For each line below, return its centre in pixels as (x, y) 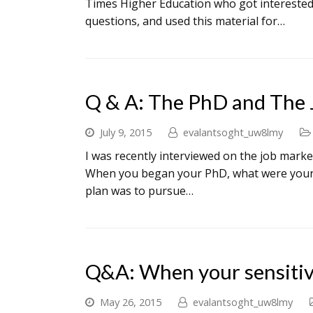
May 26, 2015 (131, 302)
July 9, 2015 (126, 132)
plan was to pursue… (139, 191)
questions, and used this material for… (185, 21)
